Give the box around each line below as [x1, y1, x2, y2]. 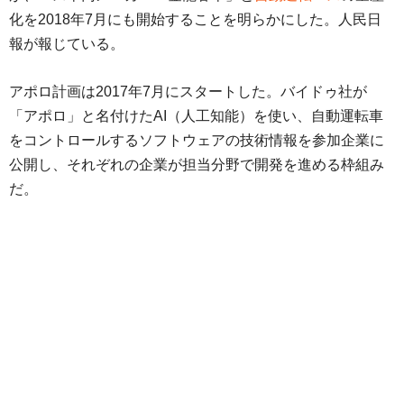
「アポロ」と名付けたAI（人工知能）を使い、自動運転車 [9, 108, 383, 124]
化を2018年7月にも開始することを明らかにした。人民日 [9, 12, 381, 28]
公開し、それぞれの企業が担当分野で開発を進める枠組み [9, 157, 384, 173]
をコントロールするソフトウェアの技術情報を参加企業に [9, 133, 384, 149]
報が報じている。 [9, 36, 124, 52]
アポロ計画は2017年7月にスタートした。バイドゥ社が [9, 84, 367, 100]
